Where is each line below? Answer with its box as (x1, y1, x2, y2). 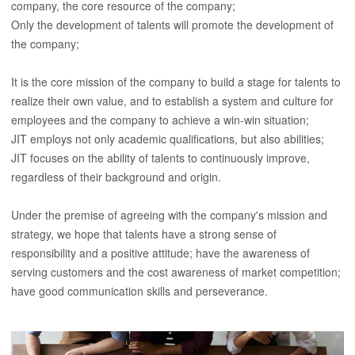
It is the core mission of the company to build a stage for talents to (10, 74, 341, 90)
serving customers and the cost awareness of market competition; (10, 264, 341, 281)
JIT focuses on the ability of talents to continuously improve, (10, 150, 310, 166)
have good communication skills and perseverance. (10, 283, 268, 300)
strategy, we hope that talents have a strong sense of (10, 226, 277, 242)
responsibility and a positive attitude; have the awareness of (10, 245, 310, 261)
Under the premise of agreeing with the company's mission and (10, 207, 327, 223)
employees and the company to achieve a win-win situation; (10, 112, 309, 128)
